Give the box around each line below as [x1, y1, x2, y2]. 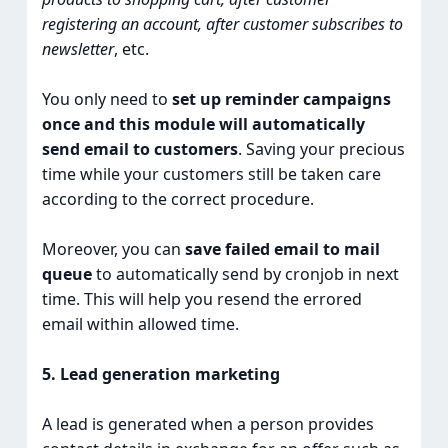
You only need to [41, 88, 172, 111]
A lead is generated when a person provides [41, 413, 374, 436]
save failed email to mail [184, 238, 380, 261]
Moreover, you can [41, 238, 185, 261]
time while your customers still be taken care [41, 163, 381, 186]
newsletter [41, 38, 114, 61]
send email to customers [41, 138, 238, 161]
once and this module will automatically [41, 113, 365, 136]
